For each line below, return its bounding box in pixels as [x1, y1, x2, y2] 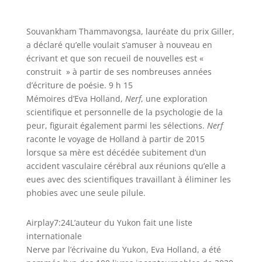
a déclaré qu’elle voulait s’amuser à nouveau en [26, 39, 212, 50]
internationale [26, 230, 82, 242]
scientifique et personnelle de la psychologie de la [26, 106, 223, 118]
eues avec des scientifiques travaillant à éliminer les [26, 173, 231, 185]
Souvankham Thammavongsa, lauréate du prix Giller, [26, 25, 235, 37]
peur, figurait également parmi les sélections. [26, 119, 207, 131]
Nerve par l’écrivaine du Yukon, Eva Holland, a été [26, 243, 221, 255]
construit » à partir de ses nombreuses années [26, 65, 212, 77]
